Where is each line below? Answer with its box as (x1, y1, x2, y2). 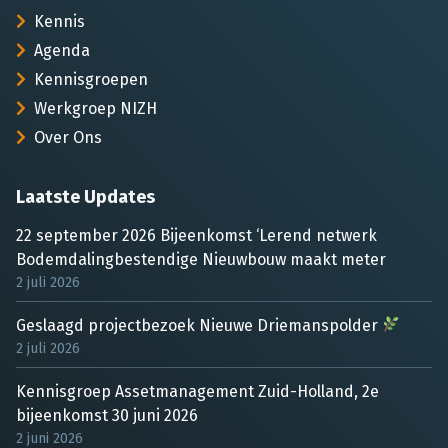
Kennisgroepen (34, 69, 148, 89)
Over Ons (34, 127, 102, 147)
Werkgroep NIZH (34, 98, 157, 118)
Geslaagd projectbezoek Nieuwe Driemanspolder (16, 315, 382, 335)
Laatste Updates (16, 185, 155, 208)
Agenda (34, 40, 90, 60)
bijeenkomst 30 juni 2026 (16, 405, 198, 425)
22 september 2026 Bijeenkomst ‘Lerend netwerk (16, 225, 377, 245)
